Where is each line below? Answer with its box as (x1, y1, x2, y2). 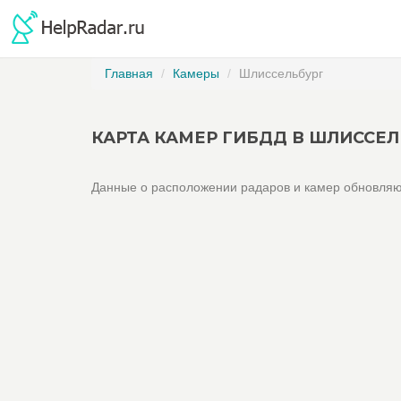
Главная (105, 66, 153, 81)
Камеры (173, 66, 219, 81)
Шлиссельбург (239, 66, 323, 81)
